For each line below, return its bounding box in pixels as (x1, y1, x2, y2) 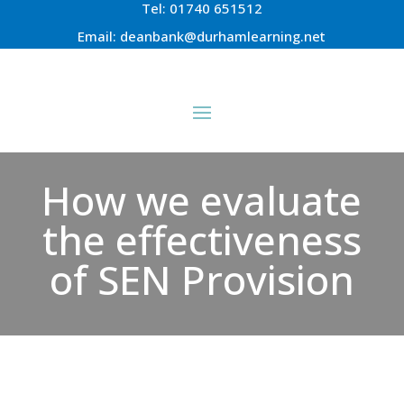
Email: (78, 27, 121, 45)
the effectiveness (41, 213, 362, 267)
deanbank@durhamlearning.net (120, 27, 326, 45)
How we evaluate (41, 173, 363, 227)
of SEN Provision (49, 252, 354, 307)
